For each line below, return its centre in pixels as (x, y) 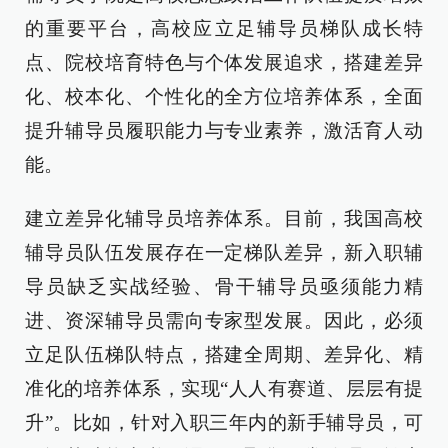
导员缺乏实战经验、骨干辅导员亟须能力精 (224, 286)
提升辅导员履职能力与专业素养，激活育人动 (224, 130)
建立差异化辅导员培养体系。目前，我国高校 (224, 218)
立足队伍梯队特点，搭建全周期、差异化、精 (224, 354)
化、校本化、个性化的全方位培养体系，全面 (224, 96)
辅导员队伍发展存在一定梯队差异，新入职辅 (224, 252)
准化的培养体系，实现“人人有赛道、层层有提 (224, 388)
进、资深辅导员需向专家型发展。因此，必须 (224, 320)
